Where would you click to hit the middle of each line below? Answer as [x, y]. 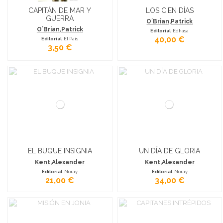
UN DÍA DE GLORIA [170, 151]
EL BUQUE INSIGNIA [60, 151]
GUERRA [60, 19]
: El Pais [70, 39]
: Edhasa [180, 31]
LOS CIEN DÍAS [169, 11]
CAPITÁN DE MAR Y [60, 11]
